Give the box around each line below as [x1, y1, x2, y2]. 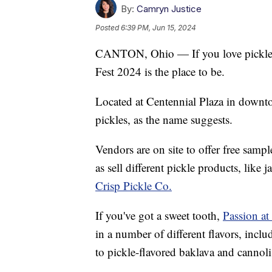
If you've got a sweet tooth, [95, 207, 223, 223]
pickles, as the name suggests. [95, 111, 233, 127]
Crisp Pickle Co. [95, 177, 172, 193]
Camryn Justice [137, 2, 202, 15]
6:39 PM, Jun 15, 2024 [121, 22, 196, 32]
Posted [95, 22, 121, 32]
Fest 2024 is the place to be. [95, 63, 225, 79]
